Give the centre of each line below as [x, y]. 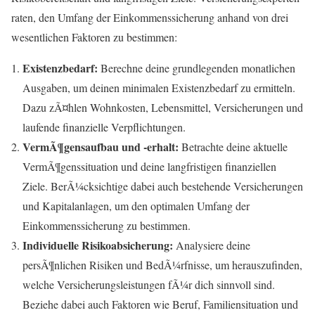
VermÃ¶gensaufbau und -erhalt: [101, 147]
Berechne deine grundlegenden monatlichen [197, 68]
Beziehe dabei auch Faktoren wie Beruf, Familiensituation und [160, 304]
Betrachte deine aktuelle [233, 147]
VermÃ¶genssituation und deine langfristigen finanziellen [149, 167]
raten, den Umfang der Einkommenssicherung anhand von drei [150, 18]
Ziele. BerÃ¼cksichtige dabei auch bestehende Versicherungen [163, 186]
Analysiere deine [212, 245]
